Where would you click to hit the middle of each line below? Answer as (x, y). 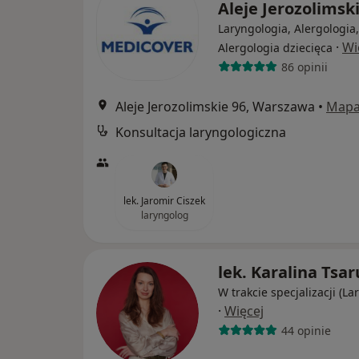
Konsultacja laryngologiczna (201, 132)
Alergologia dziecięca (275, 48)
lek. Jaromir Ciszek (164, 201)
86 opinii (304, 67)
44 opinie (306, 330)
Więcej (244, 311)
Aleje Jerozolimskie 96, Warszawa (215, 107)
